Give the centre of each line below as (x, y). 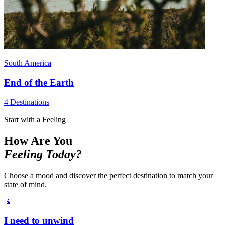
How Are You (38, 140)
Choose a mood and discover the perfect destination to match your (108, 175)
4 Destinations (27, 102)
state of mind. (25, 184)
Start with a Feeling (35, 119)
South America (28, 63)
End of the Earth (39, 82)
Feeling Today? (43, 154)
